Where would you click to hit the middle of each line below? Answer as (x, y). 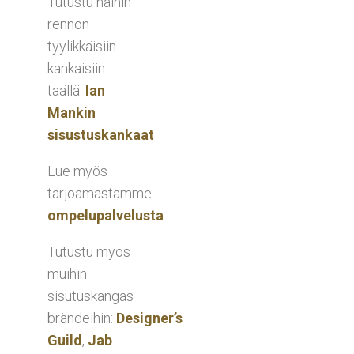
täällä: (66, 90)
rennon (68, 24)
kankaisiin (76, 68)
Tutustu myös (89, 251)
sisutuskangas (90, 296)
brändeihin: (82, 318)
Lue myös (77, 171)
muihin (67, 273)
